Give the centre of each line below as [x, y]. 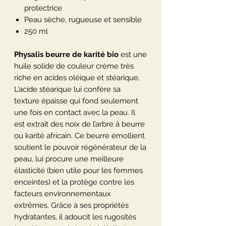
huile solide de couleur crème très [74, 66]
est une [133, 55]
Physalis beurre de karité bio [66, 55]
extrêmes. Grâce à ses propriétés [71, 206]
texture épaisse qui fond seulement [76, 101]
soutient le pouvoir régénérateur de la [80, 148]
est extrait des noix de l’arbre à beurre [79, 124]
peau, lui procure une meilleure [69, 159]
